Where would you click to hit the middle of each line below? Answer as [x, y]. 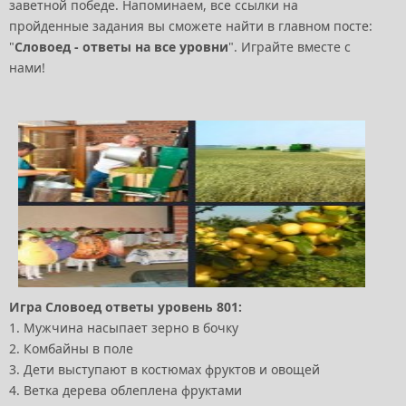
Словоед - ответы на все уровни [121, 47]
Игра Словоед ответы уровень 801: [126, 307]
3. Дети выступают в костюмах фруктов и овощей [164, 370]
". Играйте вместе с [290, 47]
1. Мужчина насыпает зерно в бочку [124, 328]
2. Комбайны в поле [71, 349]
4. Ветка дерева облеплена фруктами [126, 391]
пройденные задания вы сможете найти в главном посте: [191, 26]
